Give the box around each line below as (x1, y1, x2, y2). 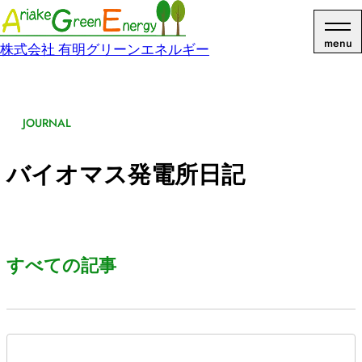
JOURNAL (23, 115, 71, 131)
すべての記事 (6, 255, 116, 276)
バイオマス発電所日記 (6, 162, 245, 188)
